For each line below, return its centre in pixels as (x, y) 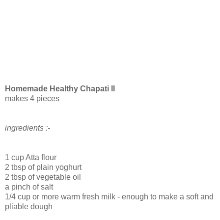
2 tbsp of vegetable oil (43, 177)
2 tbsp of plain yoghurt (43, 167)
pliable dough (29, 207)
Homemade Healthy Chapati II (60, 89)
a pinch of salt (29, 187)
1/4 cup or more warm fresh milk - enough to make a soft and (109, 197)
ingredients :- (27, 128)
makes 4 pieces (32, 99)
